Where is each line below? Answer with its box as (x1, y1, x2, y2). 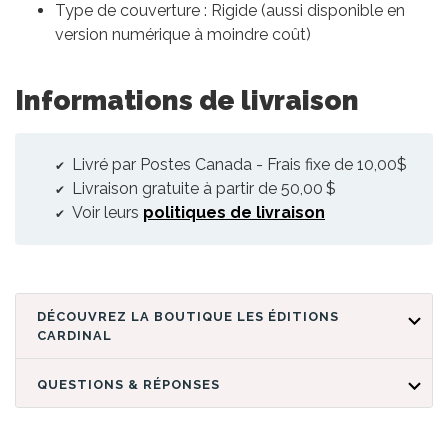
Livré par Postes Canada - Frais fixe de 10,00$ (68, 155, 407, 175)
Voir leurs (68, 203, 143, 223)
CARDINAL (37, 328, 112, 344)
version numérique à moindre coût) (55, 25, 311, 45)
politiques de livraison (143, 203, 325, 223)
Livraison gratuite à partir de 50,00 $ (68, 179, 336, 199)
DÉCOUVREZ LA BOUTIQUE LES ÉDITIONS (37, 309, 237, 325)
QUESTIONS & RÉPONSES (37, 376, 220, 392)
